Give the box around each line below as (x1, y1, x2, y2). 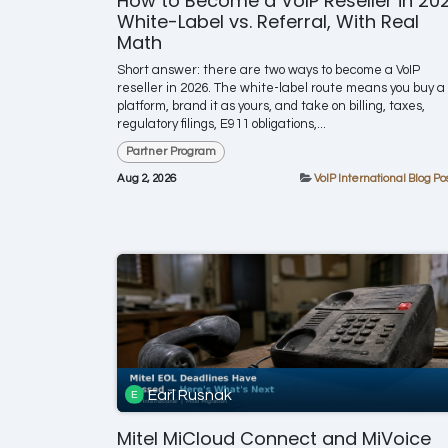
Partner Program (125, 144, 216, 158)
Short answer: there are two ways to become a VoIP (117, 62, 420, 77)
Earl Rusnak (148, 386, 233, 403)
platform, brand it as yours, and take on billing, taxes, (117, 98, 425, 113)
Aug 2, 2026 (117, 173, 176, 185)
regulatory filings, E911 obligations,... (117, 116, 326, 131)
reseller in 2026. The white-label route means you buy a (117, 80, 445, 95)
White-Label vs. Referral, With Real (117, 8, 419, 34)
